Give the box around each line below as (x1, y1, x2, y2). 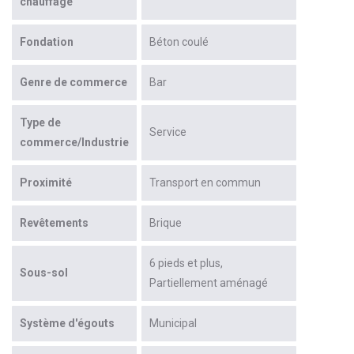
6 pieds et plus (149, 256, 220, 269)
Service (149, 125, 186, 138)
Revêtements (20, 216, 88, 229)
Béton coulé (149, 35, 209, 48)
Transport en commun (149, 175, 261, 189)
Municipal (149, 316, 197, 330)
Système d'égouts (20, 316, 115, 330)
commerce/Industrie (20, 135, 129, 149)
